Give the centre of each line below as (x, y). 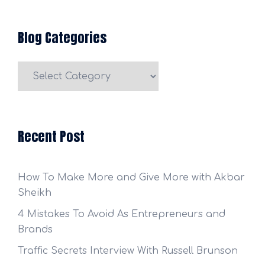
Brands (35, 230)
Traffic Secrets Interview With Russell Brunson (128, 251)
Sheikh (35, 193)
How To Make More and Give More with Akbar (131, 178)
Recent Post (51, 137)
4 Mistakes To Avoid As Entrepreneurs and (122, 214)
